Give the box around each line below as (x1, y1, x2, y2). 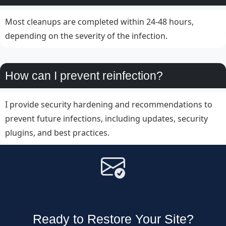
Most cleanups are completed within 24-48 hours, (5, 16, 194, 28)
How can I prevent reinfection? (5, 69, 163, 83)
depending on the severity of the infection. (5, 30, 167, 42)
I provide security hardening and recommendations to (5, 99, 212, 110)
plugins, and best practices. (5, 127, 109, 139)
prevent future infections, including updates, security (5, 113, 208, 125)
